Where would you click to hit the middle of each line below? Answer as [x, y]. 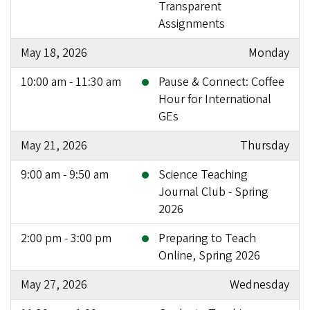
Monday [269, 53]
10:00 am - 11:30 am [71, 82]
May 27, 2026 [54, 284]
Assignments [192, 24]
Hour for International [215, 99]
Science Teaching [203, 174]
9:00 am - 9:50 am [65, 174]
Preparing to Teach [207, 238]
